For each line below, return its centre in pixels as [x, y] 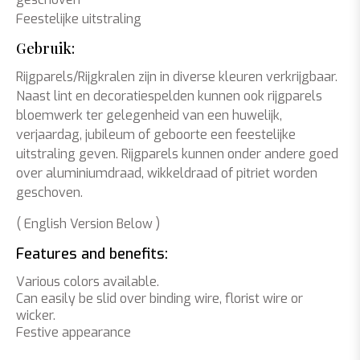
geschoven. [49, 192]
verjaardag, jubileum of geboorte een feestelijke [156, 135]
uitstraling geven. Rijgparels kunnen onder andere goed [177, 154]
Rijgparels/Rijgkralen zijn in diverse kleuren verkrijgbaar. [177, 77]
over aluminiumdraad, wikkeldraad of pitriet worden [167, 173]
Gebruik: [45, 48]
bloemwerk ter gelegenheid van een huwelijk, [149, 115]
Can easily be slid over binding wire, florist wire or [160, 299]
